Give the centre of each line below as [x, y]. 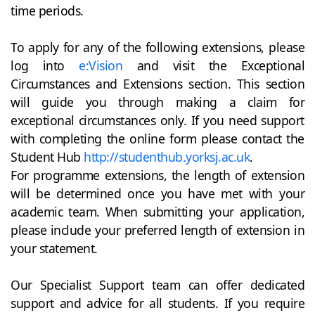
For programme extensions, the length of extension [157, 175]
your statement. [54, 248]
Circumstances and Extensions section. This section [157, 83]
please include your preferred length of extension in [157, 230]
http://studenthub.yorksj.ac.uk [167, 156]
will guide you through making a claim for [157, 102]
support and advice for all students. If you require [157, 303]
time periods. [47, 10]
